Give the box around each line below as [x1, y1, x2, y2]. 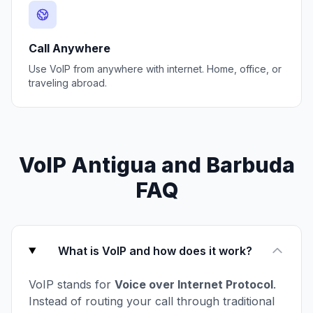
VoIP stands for [29, 277, 115, 291]
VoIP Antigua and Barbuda [18, 152, 295, 177]
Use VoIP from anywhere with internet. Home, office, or [29, 63, 282, 75]
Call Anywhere [29, 41, 110, 55]
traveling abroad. [29, 77, 107, 89]
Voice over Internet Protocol [115, 277, 273, 291]
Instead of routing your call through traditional [29, 294, 275, 308]
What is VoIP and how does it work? [58, 244, 253, 258]
